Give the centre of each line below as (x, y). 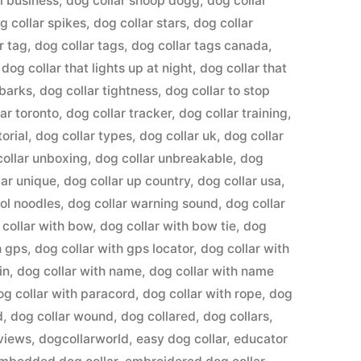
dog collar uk (178, 136)
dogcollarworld (84, 339)
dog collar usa (240, 181)
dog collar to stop (218, 91)
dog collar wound (62, 316)
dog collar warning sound (143, 203)
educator (261, 339)
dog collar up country (127, 181)
